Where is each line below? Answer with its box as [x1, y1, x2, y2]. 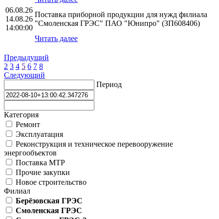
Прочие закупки [14, 168, 70, 177]
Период [96, 80, 122, 89]
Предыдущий [4, 53, 49, 62]
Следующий [4, 71, 45, 80]
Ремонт [14, 120, 40, 129]
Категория [4, 110, 39, 119]
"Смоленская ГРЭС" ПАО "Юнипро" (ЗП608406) [35, 19, 200, 28]
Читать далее [35, 34, 78, 43]
